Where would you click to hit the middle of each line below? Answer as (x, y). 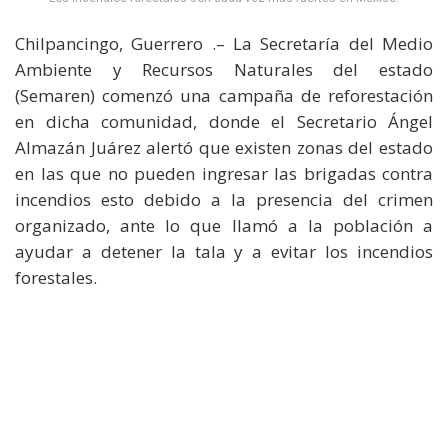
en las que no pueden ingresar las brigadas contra (224, 173)
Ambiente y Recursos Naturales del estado (224, 69)
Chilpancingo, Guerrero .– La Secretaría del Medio (224, 43)
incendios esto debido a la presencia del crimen (224, 199)
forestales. (56, 277)
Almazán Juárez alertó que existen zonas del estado (224, 147)
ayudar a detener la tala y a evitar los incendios (224, 251)
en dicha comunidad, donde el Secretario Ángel (224, 121)
